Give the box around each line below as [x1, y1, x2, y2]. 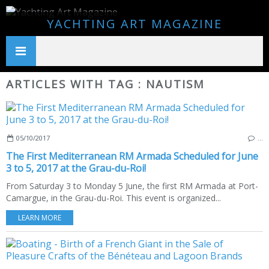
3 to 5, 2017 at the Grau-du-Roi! [6, 161, 146, 175]
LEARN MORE [18, 212, 61, 223]
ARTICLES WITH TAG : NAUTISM [6, 76, 205, 91]
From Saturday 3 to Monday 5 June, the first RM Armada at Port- [6, 180, 258, 192]
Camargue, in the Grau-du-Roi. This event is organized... [6, 192, 221, 204]
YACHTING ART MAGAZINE [47, 16, 222, 32]
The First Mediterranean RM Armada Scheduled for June [6, 149, 258, 163]
